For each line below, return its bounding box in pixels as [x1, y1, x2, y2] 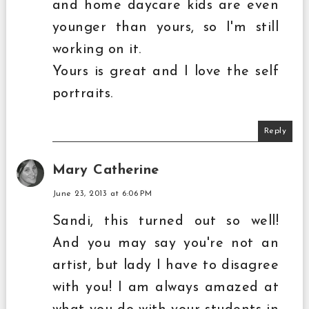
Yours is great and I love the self [52, 65, 279, 79]
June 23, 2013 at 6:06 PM [52, 190, 152, 199]
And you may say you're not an [52, 237, 279, 251]
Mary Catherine [52, 163, 159, 178]
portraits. [52, 87, 113, 101]
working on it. [52, 43, 141, 57]
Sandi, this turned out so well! [52, 215, 279, 229]
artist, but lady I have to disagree [52, 259, 279, 273]
